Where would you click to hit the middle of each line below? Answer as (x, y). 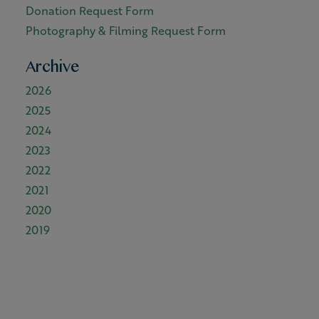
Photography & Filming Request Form (126, 30)
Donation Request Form (90, 10)
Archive (53, 70)
